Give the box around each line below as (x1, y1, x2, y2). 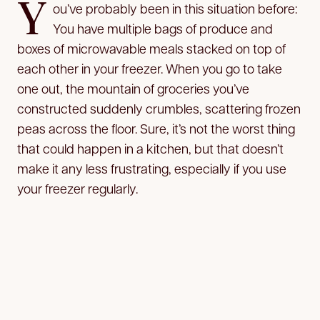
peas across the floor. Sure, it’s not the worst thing (17, 119, 295, 136)
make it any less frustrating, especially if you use (17, 159, 286, 176)
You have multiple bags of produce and (53, 19, 273, 36)
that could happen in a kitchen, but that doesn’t (17, 139, 284, 156)
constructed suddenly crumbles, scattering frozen (17, 99, 301, 116)
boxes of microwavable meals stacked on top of (17, 39, 286, 56)
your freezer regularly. (17, 179, 138, 196)
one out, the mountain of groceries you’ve (17, 79, 249, 96)
